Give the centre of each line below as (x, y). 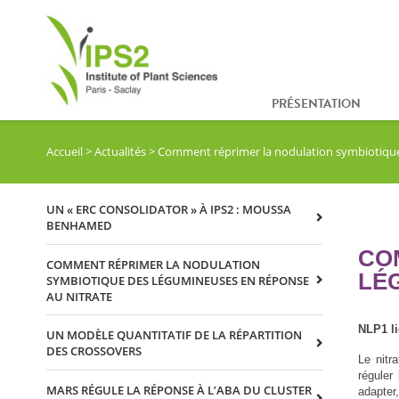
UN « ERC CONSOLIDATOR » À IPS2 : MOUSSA (169, 209)
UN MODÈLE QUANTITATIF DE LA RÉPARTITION (174, 335)
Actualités (120, 152)
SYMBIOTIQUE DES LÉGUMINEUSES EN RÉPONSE (178, 280)
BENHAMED (79, 225)
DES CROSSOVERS (94, 351)
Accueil (65, 152)
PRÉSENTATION (316, 104)
